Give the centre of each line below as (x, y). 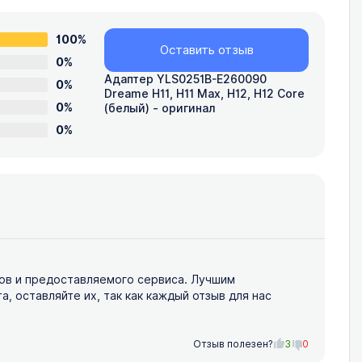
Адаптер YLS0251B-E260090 (186, 80)
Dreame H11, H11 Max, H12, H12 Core (205, 94)
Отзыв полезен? (233, 345)
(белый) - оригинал (160, 109)
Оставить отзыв (206, 51)
